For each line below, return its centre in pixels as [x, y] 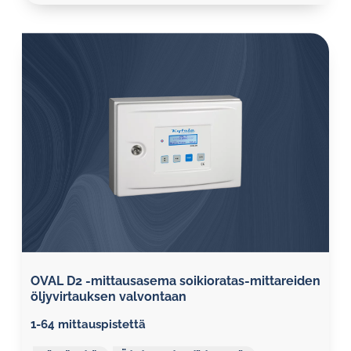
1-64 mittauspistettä [88, 324]
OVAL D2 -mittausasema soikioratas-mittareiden [175, 281]
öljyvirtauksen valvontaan [109, 297]
